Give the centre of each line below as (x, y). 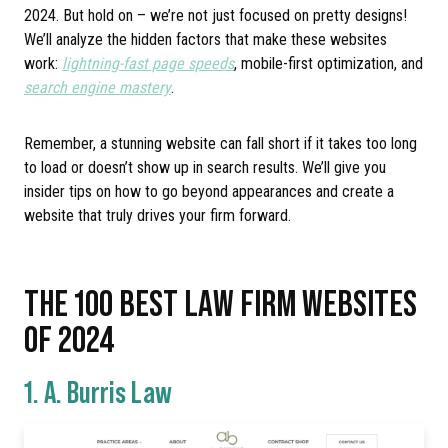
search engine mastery (97, 87)
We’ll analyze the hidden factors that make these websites (205, 39)
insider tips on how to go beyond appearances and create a (209, 191)
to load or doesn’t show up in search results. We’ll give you (205, 167)
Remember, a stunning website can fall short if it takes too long (220, 143)
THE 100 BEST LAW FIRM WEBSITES (220, 301)
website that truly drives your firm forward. (157, 215)
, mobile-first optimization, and (328, 63)
